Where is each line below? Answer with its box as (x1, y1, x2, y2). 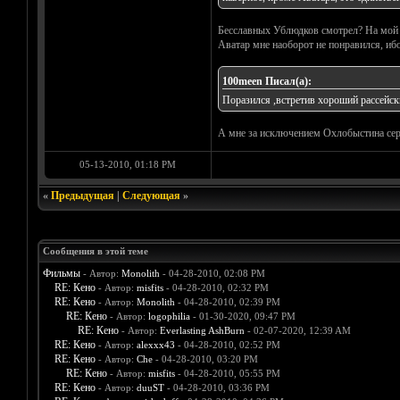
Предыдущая (50, 189, 114, 203)
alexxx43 (136, 339, 175, 351)
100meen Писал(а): (221, 75, 312, 88)
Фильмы (42, 267, 80, 280)
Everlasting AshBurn (159, 325, 245, 337)
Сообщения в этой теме (42, 246, 148, 257)
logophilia (147, 311, 190, 322)
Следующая (121, 189, 180, 203)
